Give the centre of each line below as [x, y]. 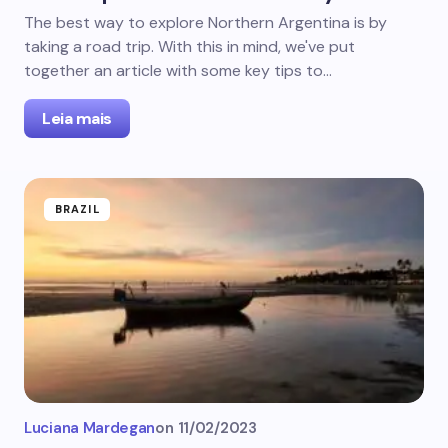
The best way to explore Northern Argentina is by [205, 22]
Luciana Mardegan [90, 428]
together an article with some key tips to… [178, 70]
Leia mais [77, 118]
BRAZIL [77, 209]
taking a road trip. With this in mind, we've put [189, 46]
